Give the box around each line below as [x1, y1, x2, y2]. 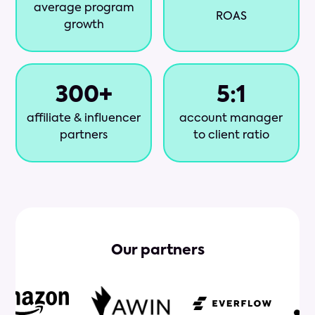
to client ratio [193, 130, 269, 142]
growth [63, 20, 104, 32]
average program [33, 3, 134, 15]
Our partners [110, 244, 205, 259]
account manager [179, 113, 283, 125]
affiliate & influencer [27, 113, 141, 125]
